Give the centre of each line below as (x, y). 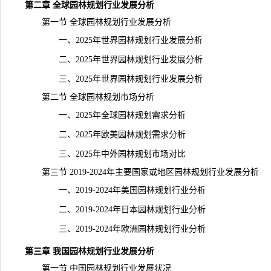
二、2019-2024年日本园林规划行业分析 (115, 210)
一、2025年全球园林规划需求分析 (105, 115)
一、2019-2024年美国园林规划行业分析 (115, 190)
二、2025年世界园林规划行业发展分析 (114, 60)
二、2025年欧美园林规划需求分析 (105, 135)
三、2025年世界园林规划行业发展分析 (114, 79)
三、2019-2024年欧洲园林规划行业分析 (115, 229)
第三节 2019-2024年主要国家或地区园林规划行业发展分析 (142, 172)
